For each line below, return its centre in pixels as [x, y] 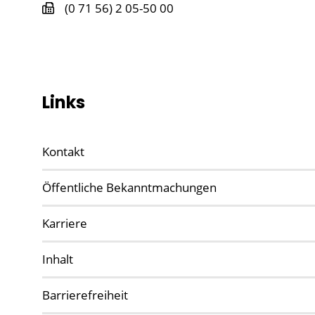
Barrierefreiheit [85, 295]
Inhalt [58, 259]
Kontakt [63, 151]
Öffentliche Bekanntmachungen [129, 187]
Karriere [65, 223]
